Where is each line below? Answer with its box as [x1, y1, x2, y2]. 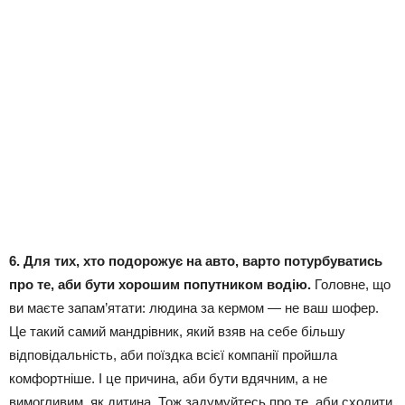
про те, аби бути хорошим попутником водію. [9, 277, 311, 293]
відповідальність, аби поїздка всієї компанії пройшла [9, 347, 337, 363]
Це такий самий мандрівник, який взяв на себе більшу [9, 324, 345, 340]
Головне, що [311, 277, 391, 293]
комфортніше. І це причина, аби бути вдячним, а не [9, 371, 327, 387]
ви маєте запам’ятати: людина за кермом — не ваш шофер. [9, 300, 379, 316]
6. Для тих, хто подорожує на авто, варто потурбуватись [9, 253, 382, 269]
